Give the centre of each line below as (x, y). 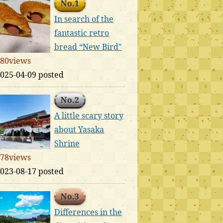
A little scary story (89, 115)
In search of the (84, 19)
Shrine (67, 143)
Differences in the (88, 212)
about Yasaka (79, 129)
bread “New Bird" (88, 47)
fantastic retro (82, 33)
